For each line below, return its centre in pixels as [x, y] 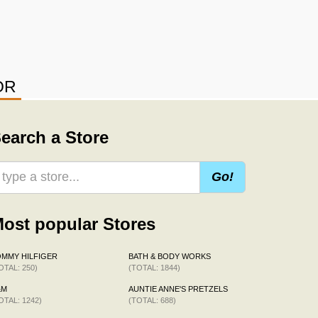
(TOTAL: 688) [152, 300]
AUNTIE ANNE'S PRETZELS [178, 289]
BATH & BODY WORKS [170, 256]
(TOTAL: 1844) [154, 267]
